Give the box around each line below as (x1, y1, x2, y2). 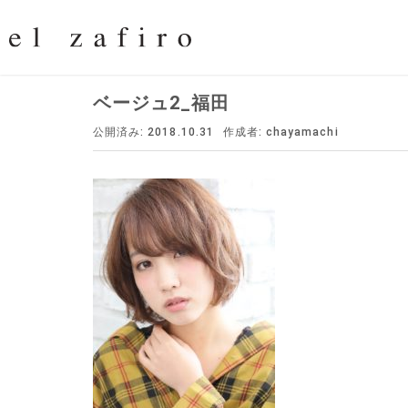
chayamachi (266, 126, 339, 138)
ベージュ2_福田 (93, 92, 230, 114)
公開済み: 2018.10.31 (93, 126, 214, 138)
